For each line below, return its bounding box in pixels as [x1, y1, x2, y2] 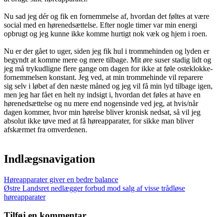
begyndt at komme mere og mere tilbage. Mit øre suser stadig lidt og [4, 55, 211, 64]
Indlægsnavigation [4, 152, 95, 165]
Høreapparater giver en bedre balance [4, 175, 118, 184]
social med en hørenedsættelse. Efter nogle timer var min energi [4, 20, 197, 29]
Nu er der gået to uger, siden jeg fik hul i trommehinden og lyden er [4, 46, 209, 55]
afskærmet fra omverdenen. [4, 125, 87, 134]
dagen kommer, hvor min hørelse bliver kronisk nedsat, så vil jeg [4, 108, 201, 116]
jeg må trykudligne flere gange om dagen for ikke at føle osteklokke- [4, 64, 213, 73]
